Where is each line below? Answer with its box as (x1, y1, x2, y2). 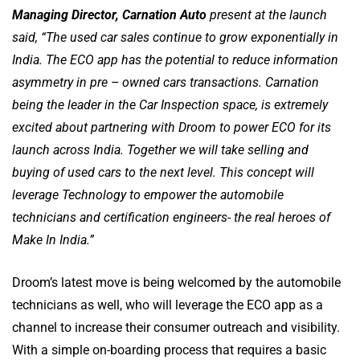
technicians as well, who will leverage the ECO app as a (12, 297, 323, 313)
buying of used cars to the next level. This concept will (12, 165, 314, 180)
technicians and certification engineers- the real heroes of (12, 210, 330, 225)
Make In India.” (12, 232, 94, 247)
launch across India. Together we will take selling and (12, 142, 309, 157)
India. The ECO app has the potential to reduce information (12, 52, 338, 67)
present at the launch (207, 7, 327, 22)
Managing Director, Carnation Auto (12, 7, 207, 22)
